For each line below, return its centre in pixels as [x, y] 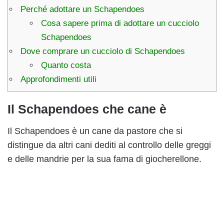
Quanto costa [66, 65]
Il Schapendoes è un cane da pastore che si [95, 131]
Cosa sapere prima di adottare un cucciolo [120, 23]
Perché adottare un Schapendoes [82, 9]
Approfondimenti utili [58, 79]
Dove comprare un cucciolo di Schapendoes [103, 51]
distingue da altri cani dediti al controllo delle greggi [109, 145]
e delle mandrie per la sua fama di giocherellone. [104, 159]
